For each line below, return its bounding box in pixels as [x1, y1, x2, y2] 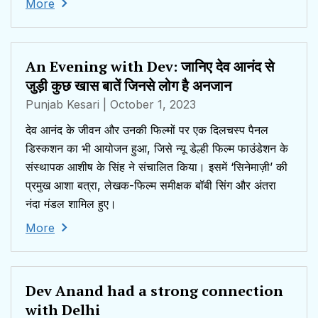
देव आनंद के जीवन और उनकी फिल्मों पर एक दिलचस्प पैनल [26, 123, 268, 138]
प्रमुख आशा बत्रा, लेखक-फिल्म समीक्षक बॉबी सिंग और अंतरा [26, 178, 276, 193]
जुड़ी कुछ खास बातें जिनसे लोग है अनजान [26, 76, 231, 96]
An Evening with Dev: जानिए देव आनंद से [26, 57, 274, 77]
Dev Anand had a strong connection [26, 281, 283, 301]
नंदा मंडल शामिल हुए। [26, 197, 116, 212]
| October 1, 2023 [103, 97, 196, 112]
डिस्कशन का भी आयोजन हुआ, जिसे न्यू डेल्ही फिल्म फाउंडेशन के [26, 141, 288, 156]
